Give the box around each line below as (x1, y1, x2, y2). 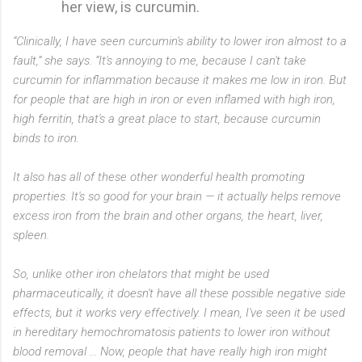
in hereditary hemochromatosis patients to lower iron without (13, 324, 330, 339)
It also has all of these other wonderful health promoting (13, 169, 305, 184)
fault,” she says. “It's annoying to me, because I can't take (13, 53, 306, 68)
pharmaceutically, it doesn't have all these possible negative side (13, 285, 346, 301)
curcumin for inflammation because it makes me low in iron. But (13, 72, 347, 87)
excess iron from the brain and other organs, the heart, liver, (13, 208, 323, 223)
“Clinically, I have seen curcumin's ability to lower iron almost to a (13, 33, 347, 48)
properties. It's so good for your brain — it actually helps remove (13, 188, 341, 204)
